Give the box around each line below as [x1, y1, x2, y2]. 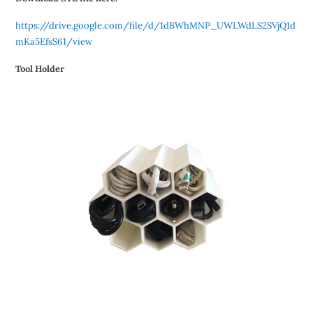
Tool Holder [15, 62, 64, 75]
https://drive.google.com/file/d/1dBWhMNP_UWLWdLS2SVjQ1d [15, 19, 296, 31]
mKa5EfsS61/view [15, 35, 92, 48]
